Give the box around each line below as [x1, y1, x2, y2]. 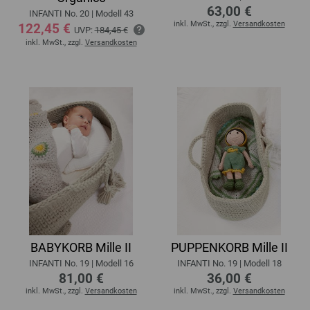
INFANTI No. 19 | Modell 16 [28, 258, 134, 269]
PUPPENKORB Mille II [170, 240, 288, 255]
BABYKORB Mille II [30, 240, 131, 255]
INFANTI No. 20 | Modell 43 [28, 8, 134, 19]
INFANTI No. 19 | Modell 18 [176, 258, 282, 269]
